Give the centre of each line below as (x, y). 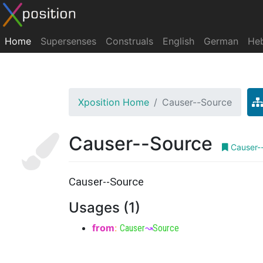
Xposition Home (114, 102)
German (221, 41)
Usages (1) (104, 208)
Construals (129, 41)
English (178, 41)
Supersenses (68, 41)
